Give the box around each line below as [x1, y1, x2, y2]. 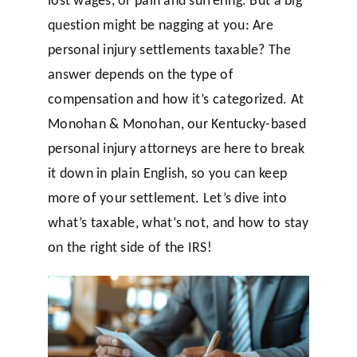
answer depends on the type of [47, 65, 233, 83]
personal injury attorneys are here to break [47, 139, 305, 157]
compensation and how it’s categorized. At [47, 89, 304, 108]
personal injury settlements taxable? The [47, 40, 291, 58]
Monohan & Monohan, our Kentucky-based [47, 114, 306, 132]
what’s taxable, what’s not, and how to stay [47, 213, 309, 231]
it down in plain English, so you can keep [47, 163, 288, 182]
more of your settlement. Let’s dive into [47, 188, 287, 206]
